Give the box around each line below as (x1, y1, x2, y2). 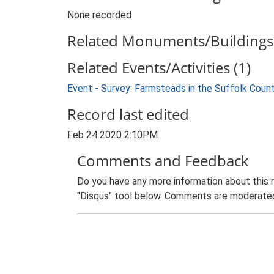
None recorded (67, 9, 131, 21)
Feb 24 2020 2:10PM (67, 129, 158, 141)
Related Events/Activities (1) (67, 57, 251, 78)
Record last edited (67, 104, 189, 124)
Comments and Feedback (77, 150, 249, 171)
